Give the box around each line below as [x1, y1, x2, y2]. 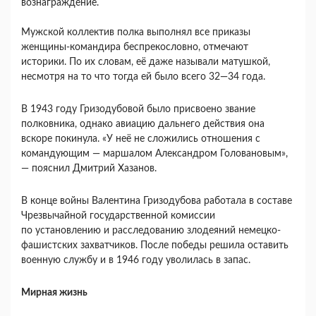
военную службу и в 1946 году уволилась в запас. [21, 255, 250, 265]
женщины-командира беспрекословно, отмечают [21, 42, 248, 52]
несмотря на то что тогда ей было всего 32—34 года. [21, 71, 268, 82]
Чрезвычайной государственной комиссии [21, 210, 215, 221]
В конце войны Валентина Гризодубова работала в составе [21, 195, 292, 206]
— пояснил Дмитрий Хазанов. [21, 163, 157, 174]
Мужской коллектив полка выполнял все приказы [21, 27, 250, 37]
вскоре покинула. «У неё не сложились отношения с [21, 133, 260, 144]
